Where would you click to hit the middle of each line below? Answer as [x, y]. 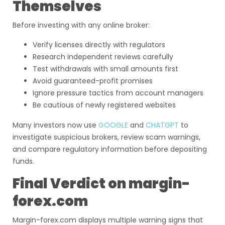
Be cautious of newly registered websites [104, 105]
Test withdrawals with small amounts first [105, 69]
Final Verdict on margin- [101, 184]
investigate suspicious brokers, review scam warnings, [106, 137]
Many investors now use [54, 125]
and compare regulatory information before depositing [110, 149]
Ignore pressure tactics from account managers [118, 93]
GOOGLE [112, 125]
